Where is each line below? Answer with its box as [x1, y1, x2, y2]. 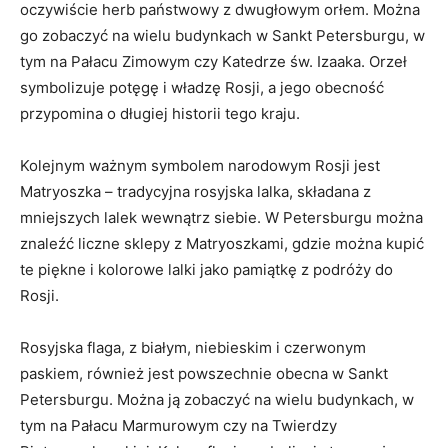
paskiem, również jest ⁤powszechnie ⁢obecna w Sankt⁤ [20, 364, 388, 383]
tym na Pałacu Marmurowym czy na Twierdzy [20, 416, 337, 435]
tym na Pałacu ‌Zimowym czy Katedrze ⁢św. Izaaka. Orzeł [20, 52, 407, 71]
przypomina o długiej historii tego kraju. [20, 104, 300, 123]
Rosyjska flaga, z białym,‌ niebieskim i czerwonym [20, 338, 366, 357]
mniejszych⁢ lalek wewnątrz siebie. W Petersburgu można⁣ [20, 208, 423, 227]
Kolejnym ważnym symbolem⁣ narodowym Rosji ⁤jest [20, 156, 380, 175]
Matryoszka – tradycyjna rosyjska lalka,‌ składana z [20, 182, 371, 201]
